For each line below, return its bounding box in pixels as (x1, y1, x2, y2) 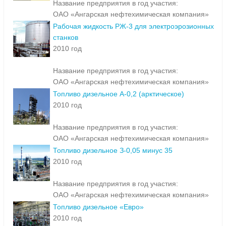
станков (53, 33, 78, 42)
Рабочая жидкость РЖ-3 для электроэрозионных (53, 22, 214, 31)
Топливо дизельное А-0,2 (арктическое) (53, 90, 184, 98)
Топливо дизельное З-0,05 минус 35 (53, 146, 173, 155)
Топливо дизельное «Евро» (53, 203, 144, 211)
